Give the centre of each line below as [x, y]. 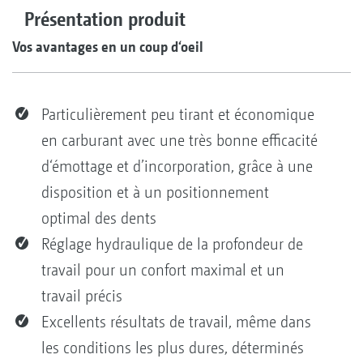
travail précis [84, 297]
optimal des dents [101, 219]
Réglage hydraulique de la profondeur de [172, 245]
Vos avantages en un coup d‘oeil [108, 46]
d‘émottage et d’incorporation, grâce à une [177, 167]
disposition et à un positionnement [155, 193]
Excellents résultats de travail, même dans [176, 322]
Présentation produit [105, 18]
